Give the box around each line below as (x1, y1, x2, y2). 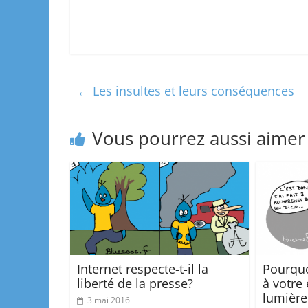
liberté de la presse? (77, 275, 193, 292)
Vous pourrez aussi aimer (92, 125, 305, 151)
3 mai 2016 (87, 294, 130, 307)
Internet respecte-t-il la (77, 261, 208, 278)
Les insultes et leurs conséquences (89, 82, 294, 99)
